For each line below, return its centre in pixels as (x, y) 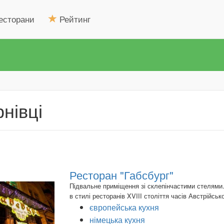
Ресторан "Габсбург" (121, 175)
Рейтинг (74, 19)
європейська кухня (124, 207)
